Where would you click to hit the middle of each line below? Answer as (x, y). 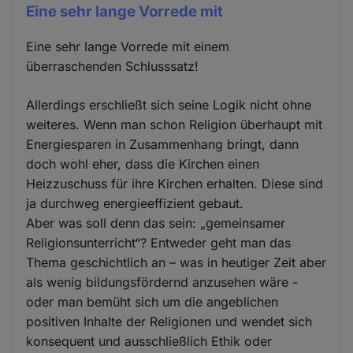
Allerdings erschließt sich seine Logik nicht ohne (169, 105)
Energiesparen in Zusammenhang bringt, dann (163, 145)
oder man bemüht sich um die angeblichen (152, 302)
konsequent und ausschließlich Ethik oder (149, 342)
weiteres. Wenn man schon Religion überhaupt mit (175, 125)
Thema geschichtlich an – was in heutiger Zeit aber (176, 263)
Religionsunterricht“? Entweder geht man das (159, 243)
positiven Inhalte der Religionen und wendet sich (169, 322)
